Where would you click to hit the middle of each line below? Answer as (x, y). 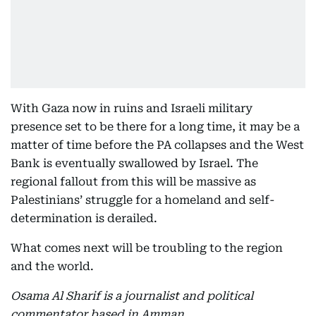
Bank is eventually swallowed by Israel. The (134, 163)
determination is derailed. (84, 218)
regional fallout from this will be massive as (133, 182)
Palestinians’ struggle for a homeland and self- (142, 200)
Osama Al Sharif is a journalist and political (132, 296)
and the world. (52, 266)
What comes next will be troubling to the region (147, 248)
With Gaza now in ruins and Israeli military (132, 108)
